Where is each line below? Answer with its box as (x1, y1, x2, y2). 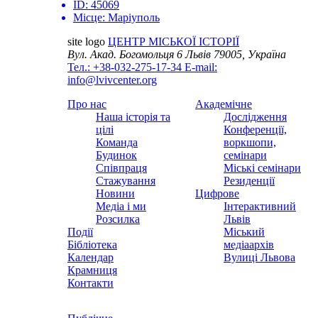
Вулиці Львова (224, 251, 295, 264)
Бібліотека (67, 238, 117, 251)
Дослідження (224, 111, 287, 124)
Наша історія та (96, 111, 170, 124)
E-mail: (185, 61, 217, 74)
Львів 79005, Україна (182, 48, 286, 61)
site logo (67, 35, 105, 48)
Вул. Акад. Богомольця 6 (67, 48, 182, 61)
